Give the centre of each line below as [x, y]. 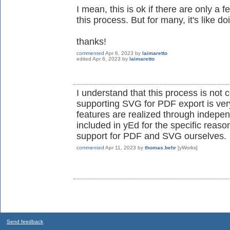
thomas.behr [160, 147]
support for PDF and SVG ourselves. [151, 136]
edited [84, 59]
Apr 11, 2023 [121, 147]
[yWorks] [188, 147]
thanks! [91, 41]
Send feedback [25, 221]
